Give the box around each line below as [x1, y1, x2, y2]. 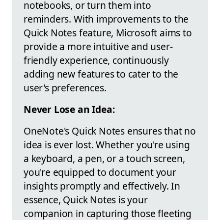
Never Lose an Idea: [24, 103, 115, 116]
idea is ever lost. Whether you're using [24, 138, 190, 152]
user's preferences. [24, 81, 107, 95]
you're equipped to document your [24, 165, 176, 179]
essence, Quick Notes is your [24, 193, 148, 207]
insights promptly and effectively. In [24, 179, 180, 193]
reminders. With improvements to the [24, 12, 189, 26]
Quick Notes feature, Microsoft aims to [24, 26, 192, 40]
